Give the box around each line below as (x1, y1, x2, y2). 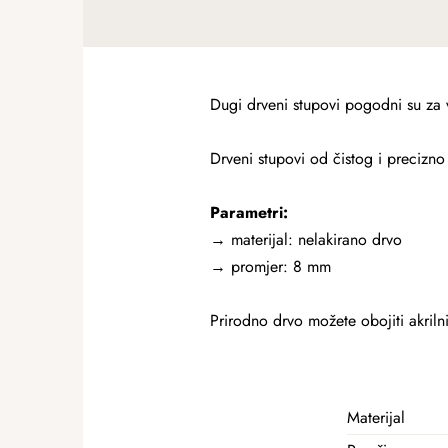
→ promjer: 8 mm (209, 254, 331, 278)
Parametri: (209, 200, 288, 224)
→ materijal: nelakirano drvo (209, 227, 402, 251)
